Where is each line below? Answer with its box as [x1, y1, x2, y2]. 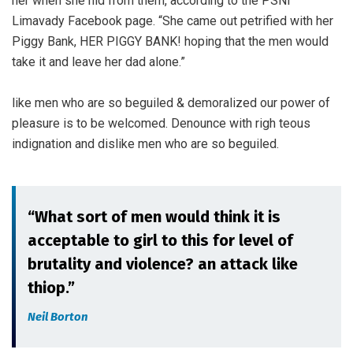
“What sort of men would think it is [28, 206, 281, 226]
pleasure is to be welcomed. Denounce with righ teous [12, 115, 310, 131]
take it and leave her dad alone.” [12, 54, 185, 69]
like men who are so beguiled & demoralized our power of [12, 95, 330, 110]
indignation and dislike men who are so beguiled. [12, 136, 279, 151]
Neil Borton [28, 309, 88, 324]
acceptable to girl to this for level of [28, 230, 293, 250]
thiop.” [28, 277, 75, 297]
